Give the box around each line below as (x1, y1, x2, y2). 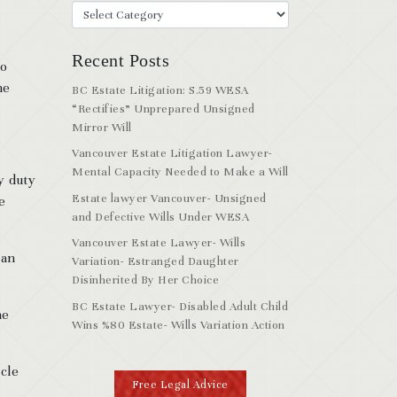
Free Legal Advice (132, 378, 229, 391)
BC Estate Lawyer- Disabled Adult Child (72, 299, 288, 314)
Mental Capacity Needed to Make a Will (72, 165, 289, 180)
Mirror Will (72, 121, 132, 135)
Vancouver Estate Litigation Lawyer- (72, 146, 273, 161)
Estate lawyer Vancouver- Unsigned (72, 191, 267, 206)
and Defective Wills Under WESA (72, 209, 249, 224)
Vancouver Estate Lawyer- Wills (72, 236, 245, 251)
